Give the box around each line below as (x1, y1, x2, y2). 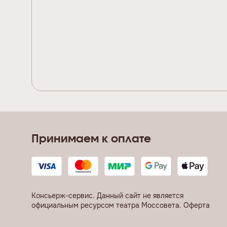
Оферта (183, 201, 210, 210)
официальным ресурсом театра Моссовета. (31, 201, 183, 210)
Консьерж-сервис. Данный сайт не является (31, 191, 183, 201)
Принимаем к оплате (31, 133, 151, 145)
